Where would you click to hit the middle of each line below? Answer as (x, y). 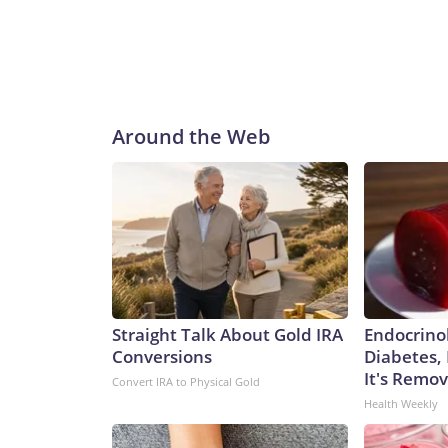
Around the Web (191, 137)
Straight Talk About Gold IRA (227, 335)
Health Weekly (401, 404)
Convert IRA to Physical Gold (186, 382)
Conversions (162, 357)
